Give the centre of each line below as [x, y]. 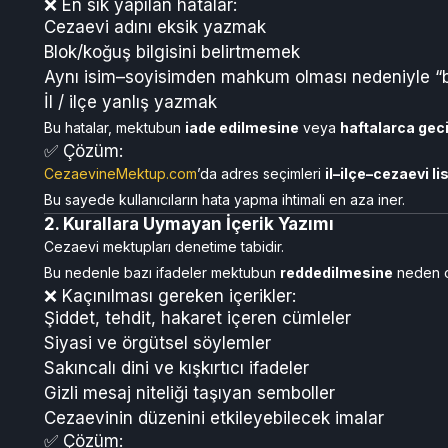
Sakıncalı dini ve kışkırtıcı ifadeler [176, 368]
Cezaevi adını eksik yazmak [155, 27]
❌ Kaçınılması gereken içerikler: [170, 296]
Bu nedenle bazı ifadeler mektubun [162, 272]
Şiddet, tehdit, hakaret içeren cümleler [197, 318]
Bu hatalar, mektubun [114, 127]
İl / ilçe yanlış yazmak [130, 102]
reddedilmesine [336, 272]
